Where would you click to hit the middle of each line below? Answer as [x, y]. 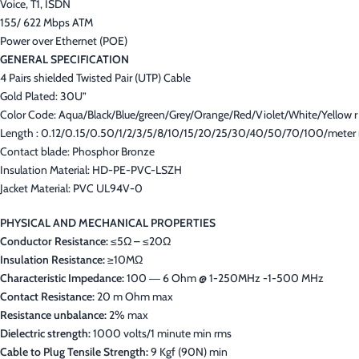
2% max [127, 315]
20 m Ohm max [134, 296]
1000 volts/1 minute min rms [161, 333]
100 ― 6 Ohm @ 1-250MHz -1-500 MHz [224, 278]
